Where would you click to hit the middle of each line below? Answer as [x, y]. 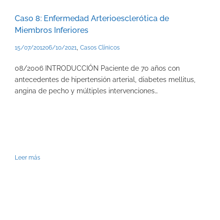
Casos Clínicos [100, 48]
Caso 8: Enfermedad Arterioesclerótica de [92, 19]
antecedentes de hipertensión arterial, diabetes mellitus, [105, 80]
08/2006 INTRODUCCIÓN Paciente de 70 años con [97, 69]
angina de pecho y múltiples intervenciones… [86, 91]
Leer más [27, 158]
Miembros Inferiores [52, 30]
